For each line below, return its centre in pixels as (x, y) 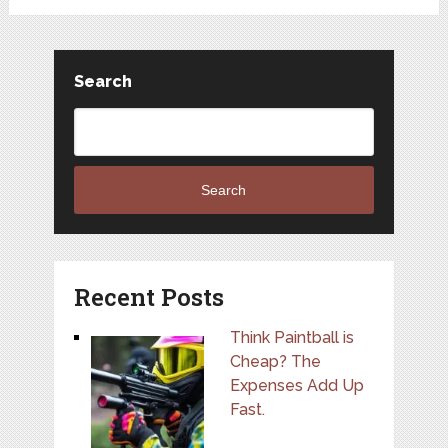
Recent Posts (148, 296)
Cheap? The (275, 361)
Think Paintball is (291, 337)
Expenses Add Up (296, 385)
